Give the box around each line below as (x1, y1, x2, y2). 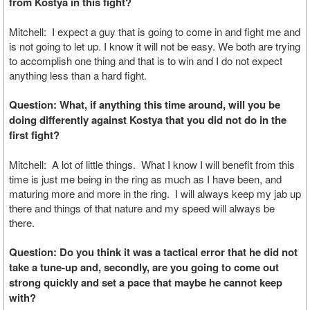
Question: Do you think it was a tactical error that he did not (9, 244, 298, 259)
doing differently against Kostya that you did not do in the (9, 112, 286, 127)
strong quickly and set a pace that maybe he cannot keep (9, 275, 282, 290)
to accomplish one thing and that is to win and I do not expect (9, 53, 282, 68)
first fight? (9, 127, 60, 143)
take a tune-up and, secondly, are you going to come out (9, 259, 279, 275)
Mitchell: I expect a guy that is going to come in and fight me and (9, 24, 300, 39)
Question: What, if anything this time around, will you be (9, 97, 280, 112)
